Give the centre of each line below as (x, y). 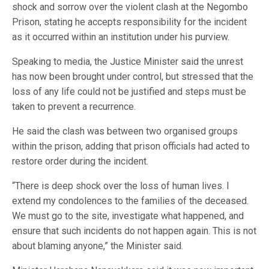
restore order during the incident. (80, 161)
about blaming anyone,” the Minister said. (98, 246)
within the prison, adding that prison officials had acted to (131, 146)
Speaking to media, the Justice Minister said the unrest (128, 61)
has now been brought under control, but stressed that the (133, 76)
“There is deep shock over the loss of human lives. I (121, 186)
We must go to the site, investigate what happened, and (128, 216)
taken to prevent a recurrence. (74, 106)
